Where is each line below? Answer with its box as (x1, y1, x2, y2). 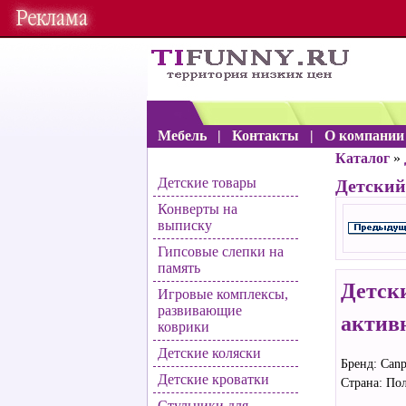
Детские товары (158, 175, 256, 190)
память (158, 260, 200, 275)
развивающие (158, 303, 242, 318)
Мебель (154, 128, 210, 143)
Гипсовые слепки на (158, 244, 284, 259)
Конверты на (158, 201, 237, 217)
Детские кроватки (158, 372, 269, 387)
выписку (158, 217, 212, 233)
